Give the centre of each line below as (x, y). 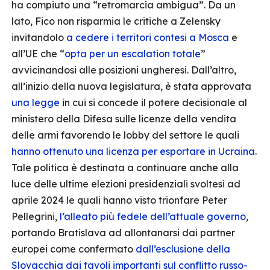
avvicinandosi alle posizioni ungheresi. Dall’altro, (124, 70)
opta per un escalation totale (133, 54)
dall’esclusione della (183, 249)
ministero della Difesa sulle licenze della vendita (124, 119)
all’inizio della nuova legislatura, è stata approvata (131, 86)
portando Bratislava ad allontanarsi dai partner (123, 233)
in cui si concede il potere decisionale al (153, 102)
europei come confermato (74, 249)
